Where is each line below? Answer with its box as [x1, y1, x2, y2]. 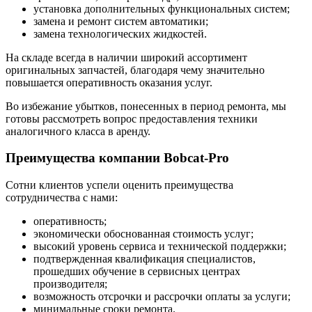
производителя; [33, 278, 107, 290]
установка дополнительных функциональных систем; [33, 2, 290, 15]
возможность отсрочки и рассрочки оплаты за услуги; [33, 290, 290, 302]
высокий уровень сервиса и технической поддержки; [33, 240, 286, 252]
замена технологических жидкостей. [33, 27, 207, 40]
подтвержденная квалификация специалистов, [33, 253, 256, 265]
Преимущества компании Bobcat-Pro [6, 150, 229, 166]
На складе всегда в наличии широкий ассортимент [6, 51, 247, 63]
